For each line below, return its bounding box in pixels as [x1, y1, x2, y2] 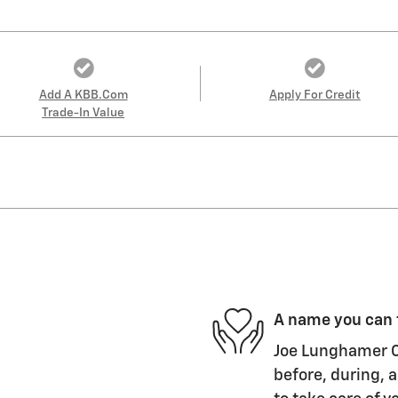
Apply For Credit [268, 88, 361, 101]
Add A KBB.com [38, 88, 128, 101]
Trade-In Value [42, 106, 125, 119]
